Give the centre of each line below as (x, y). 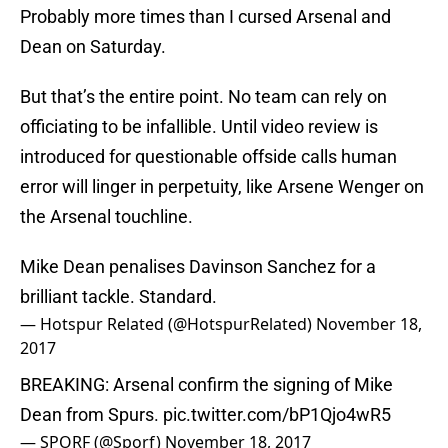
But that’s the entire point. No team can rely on (203, 97)
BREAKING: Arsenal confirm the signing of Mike (206, 385)
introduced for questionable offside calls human (208, 157)
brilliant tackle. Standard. (118, 297)
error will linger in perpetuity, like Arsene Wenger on (222, 187)
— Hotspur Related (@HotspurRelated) (168, 324)
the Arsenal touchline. (106, 217)
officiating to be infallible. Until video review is (199, 127)
